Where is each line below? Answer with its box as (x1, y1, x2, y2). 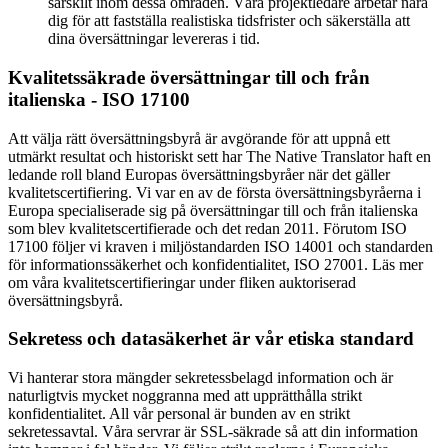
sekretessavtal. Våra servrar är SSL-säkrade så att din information (8, 422, 418, 440)
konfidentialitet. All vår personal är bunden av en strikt (8, 404, 350, 422)
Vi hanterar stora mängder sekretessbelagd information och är (8, 368, 393, 386)
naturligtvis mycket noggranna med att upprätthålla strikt (8, 386, 362, 404)
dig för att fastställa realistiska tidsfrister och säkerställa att (48, 12, 410, 30)
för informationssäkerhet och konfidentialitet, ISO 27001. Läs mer (8, 255, 423, 273)
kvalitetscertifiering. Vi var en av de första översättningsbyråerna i (8, 183, 421, 201)
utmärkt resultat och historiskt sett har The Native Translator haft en (8, 147, 431, 165)
